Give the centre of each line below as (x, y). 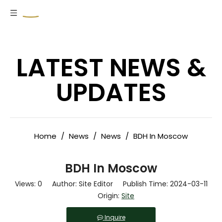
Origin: (105, 196)
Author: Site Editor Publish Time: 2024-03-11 (125, 184)
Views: (26, 184)
